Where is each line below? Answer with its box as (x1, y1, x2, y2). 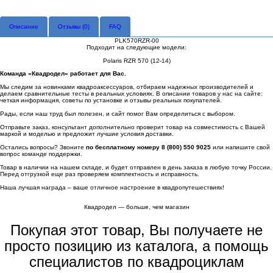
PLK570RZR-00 (114, 37, 159, 44)
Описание (9, 23, 38, 30)
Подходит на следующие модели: (87, 44, 186, 51)
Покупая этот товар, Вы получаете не (10, 222, 263, 239)
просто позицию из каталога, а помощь (4, 238, 269, 255)
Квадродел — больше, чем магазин (83, 204, 190, 211)
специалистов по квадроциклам (29, 253, 244, 271)
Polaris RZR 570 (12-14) (102, 57, 171, 65)
